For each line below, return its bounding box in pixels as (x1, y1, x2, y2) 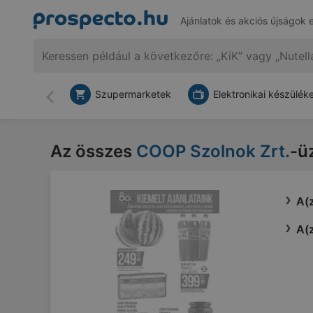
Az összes (50, 141, 136, 161)
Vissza (49, 96, 84, 110)
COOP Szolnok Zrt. (136, 141, 290, 161)
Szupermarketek (95, 88, 171, 100)
